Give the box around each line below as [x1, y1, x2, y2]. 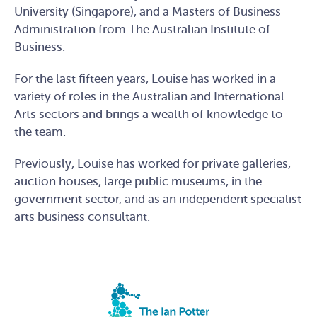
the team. [14, 125, 66, 139]
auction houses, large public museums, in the [14, 175, 262, 188]
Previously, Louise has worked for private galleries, [14, 157, 291, 171]
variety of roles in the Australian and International [14, 90, 284, 103]
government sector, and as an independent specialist [14, 192, 301, 206]
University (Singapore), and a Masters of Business [14, 5, 281, 18]
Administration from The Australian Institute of [14, 23, 270, 36]
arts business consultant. [14, 210, 150, 224]
